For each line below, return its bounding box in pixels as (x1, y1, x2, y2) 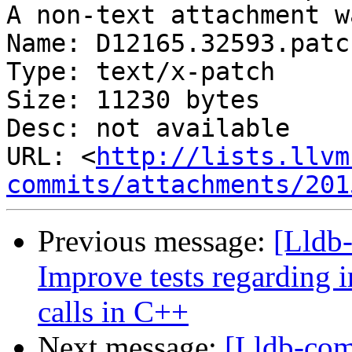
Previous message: (38, 224, 273, 258)
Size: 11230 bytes (6, 86, 260, 115)
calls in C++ (38, 295, 189, 329)
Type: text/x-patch (6, 57, 275, 86)
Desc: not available (6, 114, 290, 143)
